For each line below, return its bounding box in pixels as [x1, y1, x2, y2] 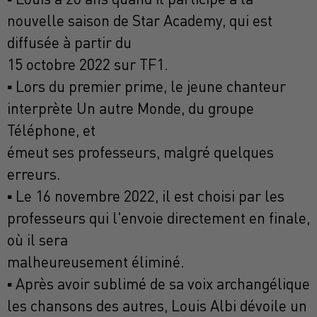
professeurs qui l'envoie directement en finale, [7, 209, 310, 228]
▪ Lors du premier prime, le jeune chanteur [7, 77, 286, 96]
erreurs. [7, 165, 60, 184]
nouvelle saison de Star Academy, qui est [7, 11, 272, 30]
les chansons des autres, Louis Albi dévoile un [7, 296, 307, 316]
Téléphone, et [7, 121, 96, 140]
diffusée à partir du [7, 33, 132, 52]
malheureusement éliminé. [7, 253, 184, 272]
